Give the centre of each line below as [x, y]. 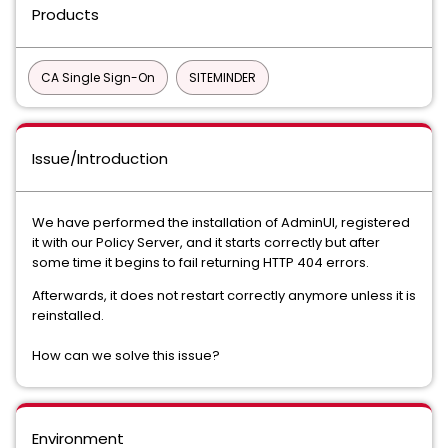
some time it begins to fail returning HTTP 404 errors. [200, 262]
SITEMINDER [222, 77]
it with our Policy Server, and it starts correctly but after [206, 242]
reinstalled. [68, 315]
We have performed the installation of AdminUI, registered [221, 222]
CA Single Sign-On [98, 77]
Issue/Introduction [100, 158]
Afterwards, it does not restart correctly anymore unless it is [224, 295]
